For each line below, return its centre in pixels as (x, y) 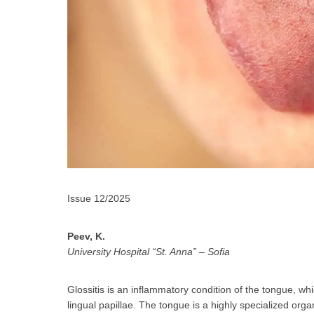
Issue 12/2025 (99, 198)
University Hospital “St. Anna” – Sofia (149, 251)
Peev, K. (86, 236)
